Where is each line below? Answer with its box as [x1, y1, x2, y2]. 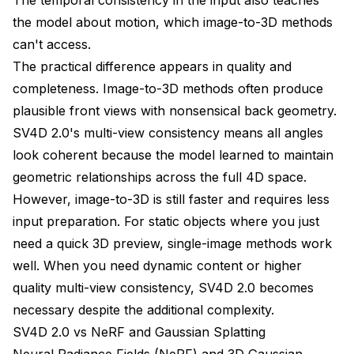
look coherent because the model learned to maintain [13, 146, 333, 163]
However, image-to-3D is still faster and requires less [13, 190, 330, 207]
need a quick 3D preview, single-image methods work [13, 235, 332, 251]
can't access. [13, 36, 91, 52]
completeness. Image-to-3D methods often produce [13, 80, 323, 96]
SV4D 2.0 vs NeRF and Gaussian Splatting [13, 323, 265, 340]
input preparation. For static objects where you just [13, 213, 319, 229]
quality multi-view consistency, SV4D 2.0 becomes [13, 279, 314, 296]
